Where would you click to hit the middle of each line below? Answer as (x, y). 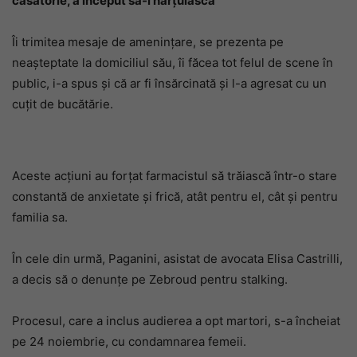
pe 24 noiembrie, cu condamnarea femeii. (129, 341)
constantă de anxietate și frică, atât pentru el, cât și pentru (175, 196)
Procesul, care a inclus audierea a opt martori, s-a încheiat (176, 321)
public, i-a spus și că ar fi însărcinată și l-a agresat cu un (169, 83)
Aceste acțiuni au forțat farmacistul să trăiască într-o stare (175, 176)
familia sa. (40, 217)
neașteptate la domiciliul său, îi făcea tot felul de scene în (173, 63)
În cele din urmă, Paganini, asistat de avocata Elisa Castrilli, (177, 259)
